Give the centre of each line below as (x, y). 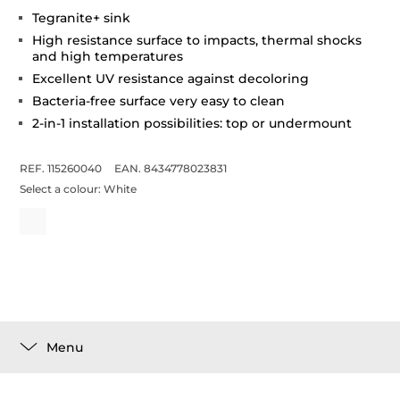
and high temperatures (108, 56)
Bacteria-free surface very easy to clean (159, 101)
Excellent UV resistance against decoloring (171, 79)
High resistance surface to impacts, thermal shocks (197, 40)
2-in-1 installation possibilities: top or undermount (192, 123)
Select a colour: (62, 189)
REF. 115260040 (61, 168)
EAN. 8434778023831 (171, 168)
